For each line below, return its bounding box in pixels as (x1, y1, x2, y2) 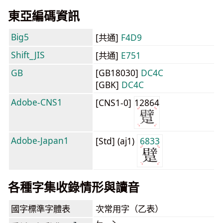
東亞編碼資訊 (8, 7, 80, 24)
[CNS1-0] (96, 97, 134, 109)
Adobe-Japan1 (11, 134, 69, 146)
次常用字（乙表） (96, 205, 163, 213)
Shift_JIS (11, 49, 45, 61)
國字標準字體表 (11, 203, 70, 215)
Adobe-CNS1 (11, 96, 62, 108)
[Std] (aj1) (96, 135, 137, 147)
